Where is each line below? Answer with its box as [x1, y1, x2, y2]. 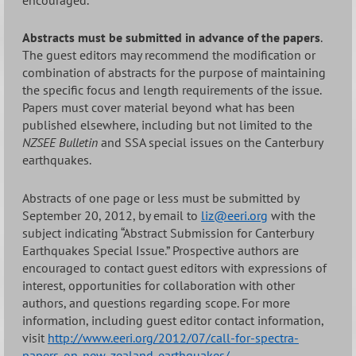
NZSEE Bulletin [22, 134, 98, 151]
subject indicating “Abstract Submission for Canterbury [22, 225, 313, 242]
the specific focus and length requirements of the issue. [22, 82, 321, 99]
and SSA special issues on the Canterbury [98, 134, 323, 151]
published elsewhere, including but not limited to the [22, 117, 312, 133]
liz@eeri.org [201, 207, 268, 224]
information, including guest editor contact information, [22, 312, 323, 329]
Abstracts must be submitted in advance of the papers [22, 29, 320, 46]
